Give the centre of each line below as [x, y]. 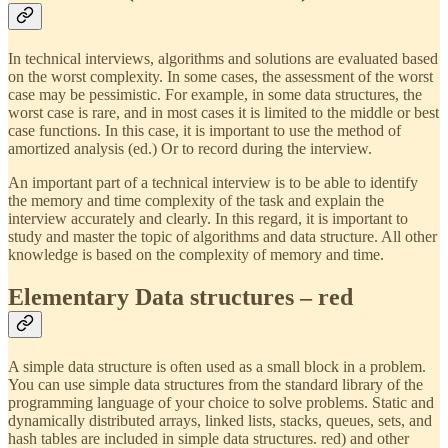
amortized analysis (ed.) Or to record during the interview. [190, 149]
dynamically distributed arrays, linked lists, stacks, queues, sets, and [220, 421]
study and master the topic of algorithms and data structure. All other [222, 237]
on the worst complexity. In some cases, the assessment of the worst [220, 77]
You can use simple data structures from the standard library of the [215, 385]
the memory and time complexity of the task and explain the [196, 201]
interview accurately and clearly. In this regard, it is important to [208, 219]
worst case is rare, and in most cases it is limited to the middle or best [223, 113]
